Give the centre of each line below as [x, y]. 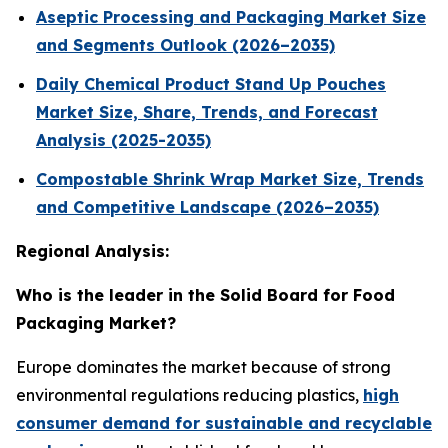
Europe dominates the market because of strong [203, 366]
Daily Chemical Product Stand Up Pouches [211, 84]
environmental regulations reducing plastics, [189, 394]
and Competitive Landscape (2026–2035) [207, 206]
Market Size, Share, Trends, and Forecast [207, 112]
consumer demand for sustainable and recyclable [224, 422]
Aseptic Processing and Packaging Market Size [231, 17]
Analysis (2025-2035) [123, 140]
